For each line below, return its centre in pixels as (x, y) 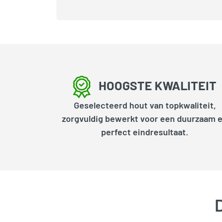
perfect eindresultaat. (145, 132)
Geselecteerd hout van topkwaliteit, (145, 105)
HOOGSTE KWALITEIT (158, 85)
